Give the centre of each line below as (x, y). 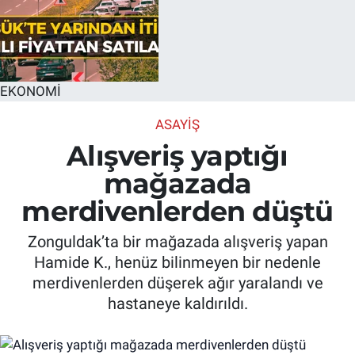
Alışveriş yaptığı (177, 155)
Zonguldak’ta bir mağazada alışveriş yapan (177, 242)
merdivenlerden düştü (177, 211)
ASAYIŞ (177, 125)
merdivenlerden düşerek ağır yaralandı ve (177, 283)
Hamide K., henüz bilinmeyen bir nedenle (177, 263)
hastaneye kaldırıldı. (177, 304)
